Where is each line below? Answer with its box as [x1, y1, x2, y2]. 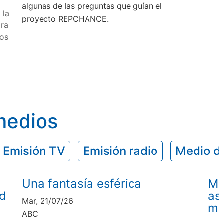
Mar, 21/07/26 [22, 196, 74, 206]
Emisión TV [3, 144, 65, 158]
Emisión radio [83, 144, 157, 158]
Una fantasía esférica [22, 176, 142, 191]
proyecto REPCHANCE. [22, 13, 109, 23]
